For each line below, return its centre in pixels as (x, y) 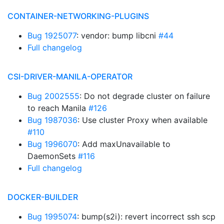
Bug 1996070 (52, 144)
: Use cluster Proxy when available (142, 120)
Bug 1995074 (52, 216)
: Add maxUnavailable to (124, 144)
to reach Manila (58, 108)
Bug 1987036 (52, 120)
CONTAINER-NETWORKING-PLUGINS (78, 16)
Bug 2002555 (53, 96)
